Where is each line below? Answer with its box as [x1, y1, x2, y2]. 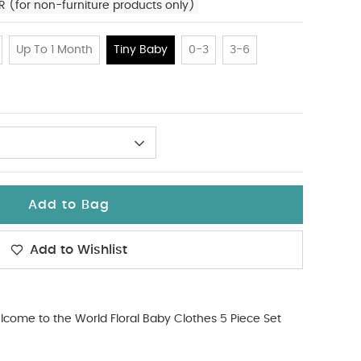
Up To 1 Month [16, 44, 93, 56]
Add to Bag [27, 198, 110, 211]
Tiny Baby [114, 44, 168, 56]
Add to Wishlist [29, 243, 127, 256]
